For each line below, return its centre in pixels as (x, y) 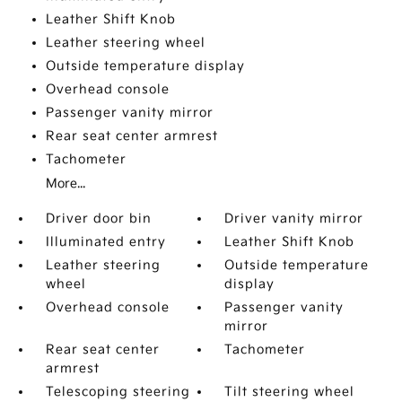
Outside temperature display (145, 66)
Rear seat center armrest (131, 136)
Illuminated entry (105, 242)
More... (65, 184)
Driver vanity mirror (294, 218)
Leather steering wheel (125, 43)
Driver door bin (98, 218)
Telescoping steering (118, 392)
